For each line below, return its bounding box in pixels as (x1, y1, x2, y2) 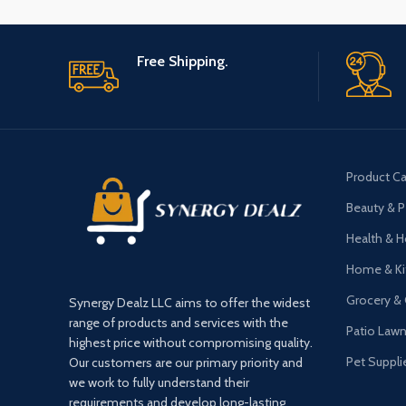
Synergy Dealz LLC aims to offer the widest (69, 294, 310, 311)
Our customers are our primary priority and (69, 353, 303, 371)
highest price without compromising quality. (69, 333, 313, 351)
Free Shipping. (137, 52, 228, 70)
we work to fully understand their (69, 373, 249, 391)
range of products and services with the (69, 314, 288, 331)
